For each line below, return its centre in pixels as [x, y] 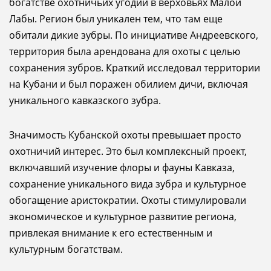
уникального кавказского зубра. [85, 100]
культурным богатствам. [66, 249]
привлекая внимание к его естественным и [111, 233]
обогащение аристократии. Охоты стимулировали [128, 200]
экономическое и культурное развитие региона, [123, 217]
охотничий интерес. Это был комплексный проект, [128, 151]
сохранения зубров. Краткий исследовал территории [135, 68]
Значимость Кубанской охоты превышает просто [125, 135]
